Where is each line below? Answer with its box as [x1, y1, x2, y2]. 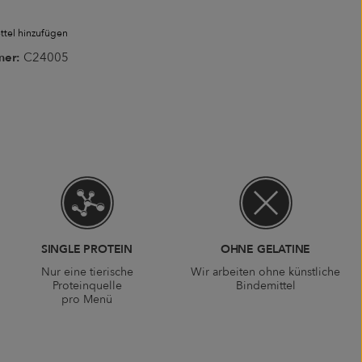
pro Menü [61, 292, 112, 308]
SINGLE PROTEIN [40, 242, 133, 258]
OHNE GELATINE [220, 242, 311, 258]
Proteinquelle [52, 278, 122, 294]
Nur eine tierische [40, 264, 133, 280]
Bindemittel [235, 278, 296, 294]
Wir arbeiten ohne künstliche [191, 264, 340, 280]
